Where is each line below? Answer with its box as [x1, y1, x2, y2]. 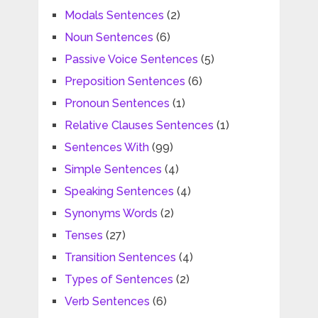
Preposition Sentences [64, 75, 185, 89]
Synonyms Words [64, 207, 158, 221]
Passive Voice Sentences [64, 53, 198, 67]
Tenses [64, 229, 103, 243]
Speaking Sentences [64, 185, 174, 199]
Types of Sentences [64, 273, 173, 287]
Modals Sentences [64, 9, 164, 23]
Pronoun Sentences [64, 97, 170, 111]
